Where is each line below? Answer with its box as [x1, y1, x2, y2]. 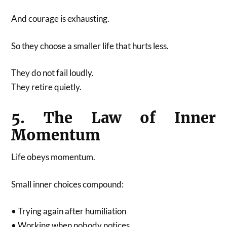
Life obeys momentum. [11, 152, 96, 163]
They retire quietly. [11, 82, 82, 93]
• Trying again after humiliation [11, 206, 127, 217]
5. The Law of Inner [11, 109, 216, 128]
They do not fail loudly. [11, 67, 94, 79]
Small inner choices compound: [11, 178, 124, 190]
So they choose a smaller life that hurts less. [11, 40, 169, 51]
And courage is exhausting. [11, 13, 110, 24]
